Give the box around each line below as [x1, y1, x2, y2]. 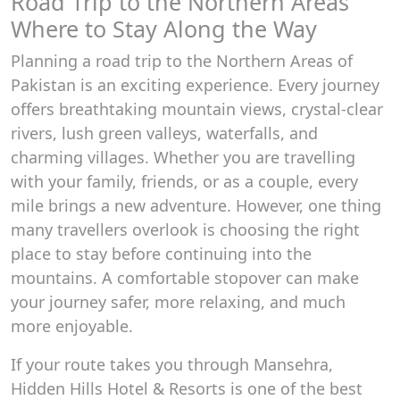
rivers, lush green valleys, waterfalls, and [11, 122, 318, 144]
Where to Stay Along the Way [11, 13, 317, 44]
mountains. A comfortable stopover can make [11, 267, 359, 288]
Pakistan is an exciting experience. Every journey [11, 74, 379, 96]
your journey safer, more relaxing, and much [11, 291, 346, 312]
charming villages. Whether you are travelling [11, 146, 355, 168]
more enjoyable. [11, 315, 133, 337]
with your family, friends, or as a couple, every [11, 171, 358, 192]
